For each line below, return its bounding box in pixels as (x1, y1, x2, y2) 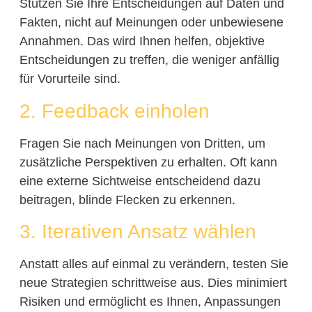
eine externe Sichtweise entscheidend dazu (19, 173, 260, 188)
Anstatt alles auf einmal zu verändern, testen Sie (19, 256, 288, 271)
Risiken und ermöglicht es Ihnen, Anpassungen (19, 294, 281, 309)
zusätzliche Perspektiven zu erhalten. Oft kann (19, 155, 277, 169)
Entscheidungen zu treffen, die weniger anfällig (19, 53, 279, 68)
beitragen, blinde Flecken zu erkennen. (19, 192, 235, 207)
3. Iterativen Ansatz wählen (19, 220, 256, 242)
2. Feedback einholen (19, 100, 210, 122)
